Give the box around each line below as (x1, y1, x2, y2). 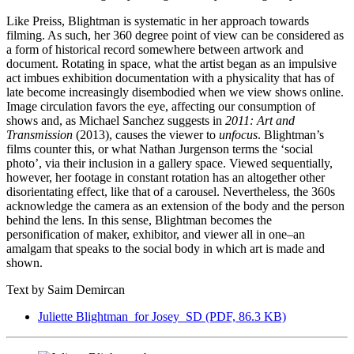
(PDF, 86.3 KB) (205, 309, 286, 323)
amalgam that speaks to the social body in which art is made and (6, 241, 325, 255)
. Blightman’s (258, 127, 324, 141)
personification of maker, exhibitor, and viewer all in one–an (6, 227, 305, 241)
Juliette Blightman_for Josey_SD (38, 309, 205, 323)
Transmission (6, 127, 73, 141)
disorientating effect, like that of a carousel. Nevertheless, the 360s (6, 184, 335, 198)
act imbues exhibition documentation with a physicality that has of (6, 70, 334, 85)
